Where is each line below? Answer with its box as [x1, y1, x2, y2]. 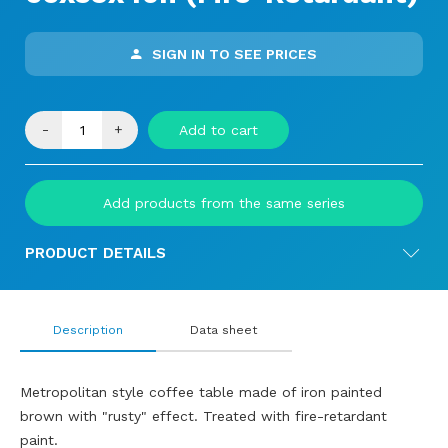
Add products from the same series [103, 195, 345, 211]
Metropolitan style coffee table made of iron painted [20, 384, 382, 400]
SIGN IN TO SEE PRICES [152, 46, 317, 62]
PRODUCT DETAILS [25, 244, 166, 262]
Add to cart [179, 122, 258, 138]
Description [52, 323, 123, 337]
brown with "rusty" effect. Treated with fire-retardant [20, 408, 387, 424]
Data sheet [190, 323, 258, 337]
